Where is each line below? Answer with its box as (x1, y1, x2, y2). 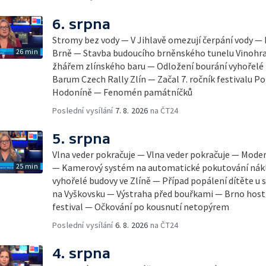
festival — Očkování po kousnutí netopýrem (52, 201, 229, 213)
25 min (15, 161, 38, 170)
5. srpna (52, 131, 110, 147)
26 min (15, 47, 38, 56)
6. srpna (52, 16, 110, 32)
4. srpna (52, 245, 110, 261)
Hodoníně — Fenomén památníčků (52, 86, 192, 98)
